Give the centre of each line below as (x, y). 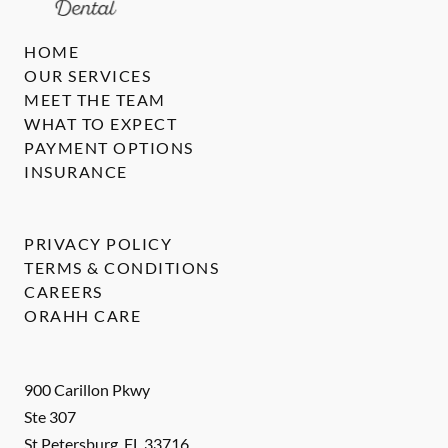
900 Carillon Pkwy (87, 389)
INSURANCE (76, 171)
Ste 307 (50, 416)
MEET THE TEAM (95, 99)
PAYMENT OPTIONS (109, 147)
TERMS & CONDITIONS (121, 267)
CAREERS (63, 291)
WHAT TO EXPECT (100, 123)
